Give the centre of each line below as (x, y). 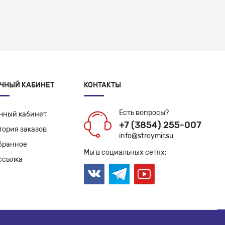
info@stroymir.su (146, 136)
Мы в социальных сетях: (125, 152)
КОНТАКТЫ (102, 85)
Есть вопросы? (144, 113)
